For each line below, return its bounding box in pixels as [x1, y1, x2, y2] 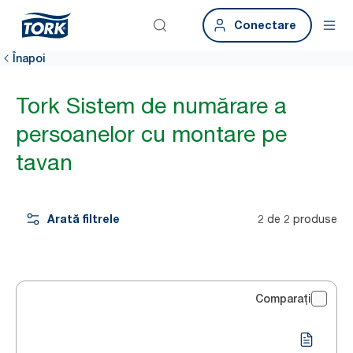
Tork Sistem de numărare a [16, 92, 287, 119]
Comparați [255, 292, 311, 305]
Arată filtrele [47, 212, 120, 225]
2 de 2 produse [258, 212, 337, 225]
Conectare [234, 18, 296, 32]
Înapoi [13, 52, 46, 65]
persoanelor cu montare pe [16, 121, 287, 147]
